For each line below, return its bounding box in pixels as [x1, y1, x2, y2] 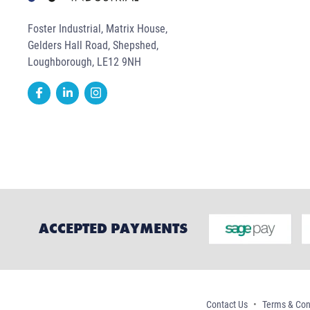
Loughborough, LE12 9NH [28, 55, 141, 69]
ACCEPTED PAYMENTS [39, 219, 188, 237]
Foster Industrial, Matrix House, [28, 22, 167, 35]
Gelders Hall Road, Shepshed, [28, 39, 158, 52]
